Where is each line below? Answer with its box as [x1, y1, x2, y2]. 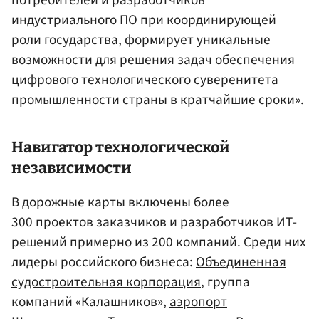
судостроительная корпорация [11, 271, 201, 292]
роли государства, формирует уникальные [11, 30, 271, 51]
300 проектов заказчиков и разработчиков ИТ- [11, 211, 297, 232]
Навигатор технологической [11, 137, 230, 157]
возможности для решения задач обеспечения [11, 50, 295, 70]
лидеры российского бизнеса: [11, 251, 196, 272]
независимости [11, 158, 132, 177]
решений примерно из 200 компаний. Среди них [11, 231, 306, 252]
